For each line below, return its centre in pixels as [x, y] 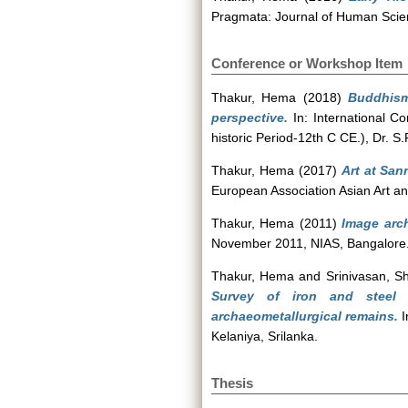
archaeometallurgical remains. [305, 316]
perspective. [250, 117]
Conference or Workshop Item [307, 63]
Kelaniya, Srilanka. [265, 336]
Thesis [232, 383]
